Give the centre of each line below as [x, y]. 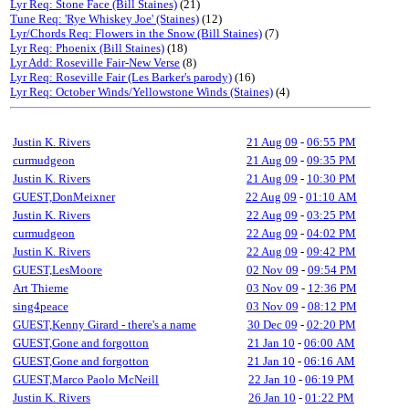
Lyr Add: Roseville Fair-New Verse [95, 63]
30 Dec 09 [272, 325]
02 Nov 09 [272, 270]
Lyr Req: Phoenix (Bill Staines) [87, 48]
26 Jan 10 [272, 398]
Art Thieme [41, 288]
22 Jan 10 [272, 379]
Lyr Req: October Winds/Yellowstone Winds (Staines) [142, 92]
